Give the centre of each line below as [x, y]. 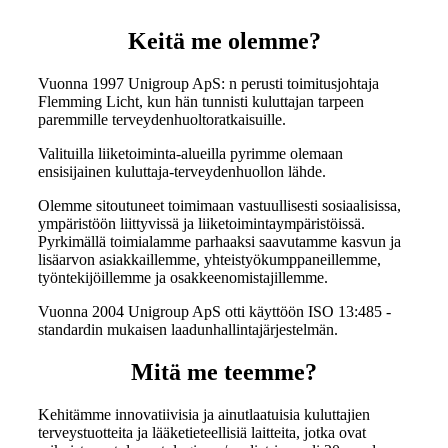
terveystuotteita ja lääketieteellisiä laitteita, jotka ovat [202, 432]
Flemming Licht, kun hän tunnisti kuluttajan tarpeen [201, 101]
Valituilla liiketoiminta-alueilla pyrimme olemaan [190, 153]
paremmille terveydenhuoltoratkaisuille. [162, 119]
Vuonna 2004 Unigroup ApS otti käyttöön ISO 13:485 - [214, 311]
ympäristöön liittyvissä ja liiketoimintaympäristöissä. [201, 223]
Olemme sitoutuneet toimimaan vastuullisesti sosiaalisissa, [219, 205]
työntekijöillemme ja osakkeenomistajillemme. [183, 277]
